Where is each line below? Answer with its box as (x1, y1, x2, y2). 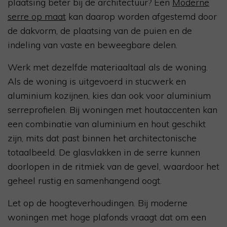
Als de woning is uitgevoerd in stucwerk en (8, 75, 186, 88)
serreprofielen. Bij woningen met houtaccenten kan (8, 104, 217, 116)
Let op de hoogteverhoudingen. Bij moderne (8, 197, 187, 209)
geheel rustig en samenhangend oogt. (8, 175, 162, 187)
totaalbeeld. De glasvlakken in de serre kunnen (8, 146, 200, 159)
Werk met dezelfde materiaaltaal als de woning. (8, 61, 208, 73)
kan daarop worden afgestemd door (66, 11, 217, 23)
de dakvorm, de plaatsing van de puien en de (8, 25, 192, 37)
